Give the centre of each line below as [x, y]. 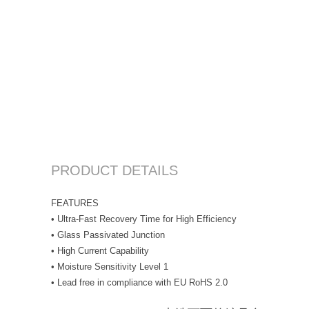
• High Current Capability [100, 250]
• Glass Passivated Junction [108, 235]
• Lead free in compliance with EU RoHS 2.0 [139, 282]
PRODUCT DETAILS [114, 170]
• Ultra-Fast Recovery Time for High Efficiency [144, 219]
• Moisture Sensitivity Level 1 [110, 266]
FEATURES [75, 203]
